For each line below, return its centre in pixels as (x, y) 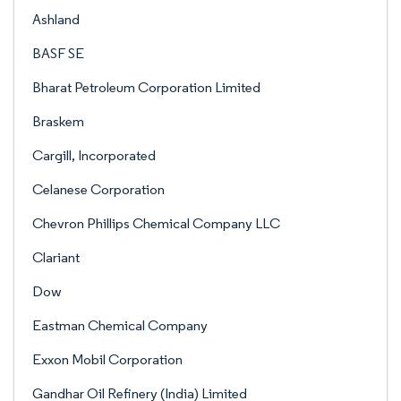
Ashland (56, 19)
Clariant (56, 257)
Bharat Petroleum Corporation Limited (146, 87)
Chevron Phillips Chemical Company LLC (156, 223)
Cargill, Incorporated (94, 155)
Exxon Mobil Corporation (107, 359)
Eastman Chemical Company (120, 325)
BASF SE (58, 53)
